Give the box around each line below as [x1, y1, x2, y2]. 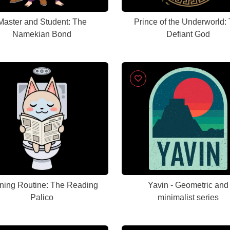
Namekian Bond [12, 30, 71, 39]
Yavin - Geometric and [148, 181, 228, 189]
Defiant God [166, 30, 210, 39]
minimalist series [158, 193, 219, 202]
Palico [30, 193, 53, 202]
